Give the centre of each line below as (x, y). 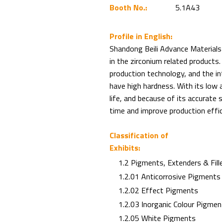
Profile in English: (141, 36)
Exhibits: (125, 148)
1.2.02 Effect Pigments (156, 190)
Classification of (139, 135)
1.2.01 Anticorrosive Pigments (167, 176)
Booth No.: (128, 7)
